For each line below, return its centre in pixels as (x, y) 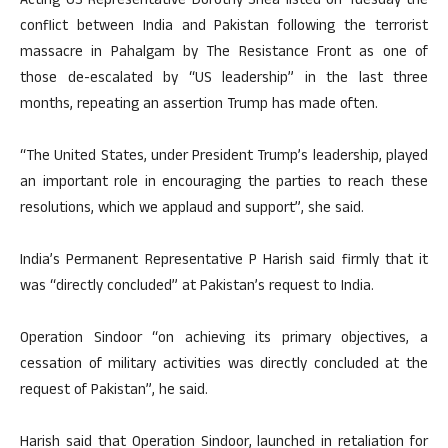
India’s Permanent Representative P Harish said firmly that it (224, 261)
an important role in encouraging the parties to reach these (224, 183)
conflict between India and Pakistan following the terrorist (224, 27)
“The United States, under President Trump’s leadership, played (224, 157)
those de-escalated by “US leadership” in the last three (224, 79)
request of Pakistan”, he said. (114, 391)
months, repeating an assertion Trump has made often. (199, 105)
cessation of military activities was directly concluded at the (224, 365)
